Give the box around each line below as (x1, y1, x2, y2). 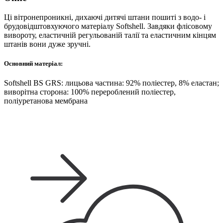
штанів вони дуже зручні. (4, 39, 91, 48)
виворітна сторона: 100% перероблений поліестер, (4, 88, 176, 97)
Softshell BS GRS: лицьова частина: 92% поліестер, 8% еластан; (4, 79, 219, 88)
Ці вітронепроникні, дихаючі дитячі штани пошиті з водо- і (4, 12, 206, 21)
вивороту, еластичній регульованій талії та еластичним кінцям (4, 30, 216, 39)
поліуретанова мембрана (4, 97, 88, 106)
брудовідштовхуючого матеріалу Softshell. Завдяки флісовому (4, 21, 212, 30)
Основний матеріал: (4, 59, 63, 67)
